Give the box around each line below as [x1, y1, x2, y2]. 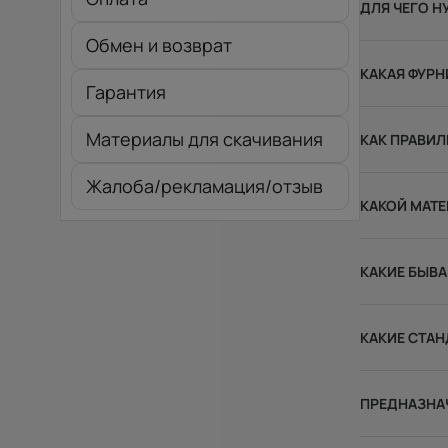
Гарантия [86, 80, 166, 104]
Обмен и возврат [86, 33, 232, 57]
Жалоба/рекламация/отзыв [86, 174, 323, 198]
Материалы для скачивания [86, 127, 323, 151]
